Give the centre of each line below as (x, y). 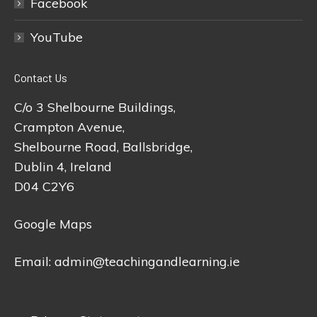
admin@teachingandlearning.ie (147, 261)
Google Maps (53, 224)
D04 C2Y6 (44, 186)
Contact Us (41, 77)
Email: (34, 261)
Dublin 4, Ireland (63, 167)
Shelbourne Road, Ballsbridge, (103, 147)
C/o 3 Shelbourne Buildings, (95, 107)
